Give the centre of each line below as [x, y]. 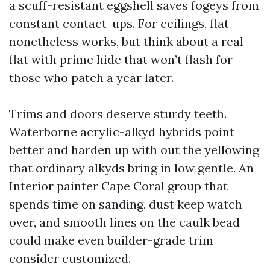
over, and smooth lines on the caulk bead [124, 222]
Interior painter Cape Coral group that [118, 186]
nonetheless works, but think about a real [126, 41]
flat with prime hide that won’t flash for [121, 59]
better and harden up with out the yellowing [134, 150]
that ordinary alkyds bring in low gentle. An [131, 168]
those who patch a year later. [91, 77]
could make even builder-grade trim [111, 240]
